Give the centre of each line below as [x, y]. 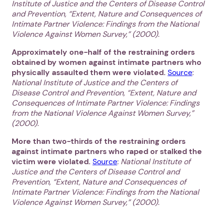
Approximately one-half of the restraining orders [103, 52]
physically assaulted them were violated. [90, 73]
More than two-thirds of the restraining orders [99, 141]
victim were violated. [52, 162]
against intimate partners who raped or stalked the [107, 152]
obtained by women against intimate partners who [107, 62]
